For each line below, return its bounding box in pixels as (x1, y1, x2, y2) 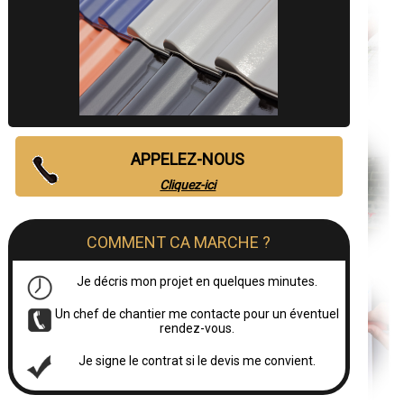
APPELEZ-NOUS (131, 149, 245, 169)
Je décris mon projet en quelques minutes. (76, 273, 317, 289)
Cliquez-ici (160, 177, 216, 192)
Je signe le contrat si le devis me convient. (78, 353, 316, 368)
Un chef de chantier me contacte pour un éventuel (54, 306, 339, 321)
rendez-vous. (159, 320, 234, 335)
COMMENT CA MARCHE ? (87, 232, 271, 252)
